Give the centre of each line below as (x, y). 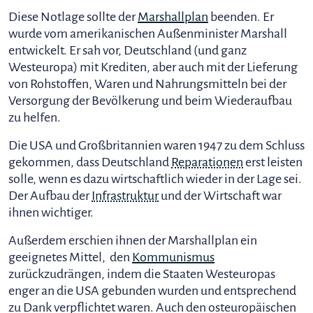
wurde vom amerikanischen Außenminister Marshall (148, 34)
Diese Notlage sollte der (73, 17)
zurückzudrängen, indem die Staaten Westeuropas (142, 274)
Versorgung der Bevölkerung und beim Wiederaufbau (150, 101)
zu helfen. (35, 117)
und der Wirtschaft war (220, 196)
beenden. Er (241, 17)
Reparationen (207, 162)
